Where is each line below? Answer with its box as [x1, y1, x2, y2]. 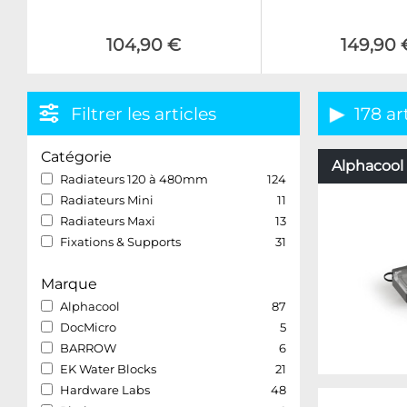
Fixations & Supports [60, 234, 181, 249]
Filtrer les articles [71, 103, 216, 124]
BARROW [60, 341, 116, 355]
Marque [41, 275, 97, 293]
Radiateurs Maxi [60, 213, 155, 228]
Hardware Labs [60, 382, 150, 397]
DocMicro [60, 320, 116, 334]
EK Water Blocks [60, 362, 156, 376]
